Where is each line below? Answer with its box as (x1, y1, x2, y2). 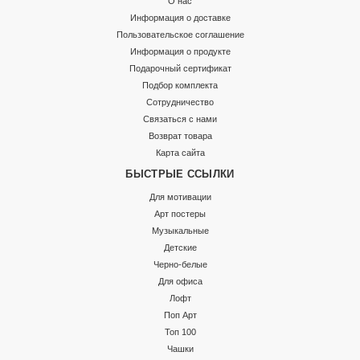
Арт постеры (154, 208, 206, 219)
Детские (163, 242, 197, 252)
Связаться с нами (143, 113, 217, 124)
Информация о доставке (129, 12, 231, 22)
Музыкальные (151, 225, 209, 235)
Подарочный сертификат (129, 63, 231, 73)
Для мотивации (149, 191, 211, 202)
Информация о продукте (129, 46, 231, 56)
